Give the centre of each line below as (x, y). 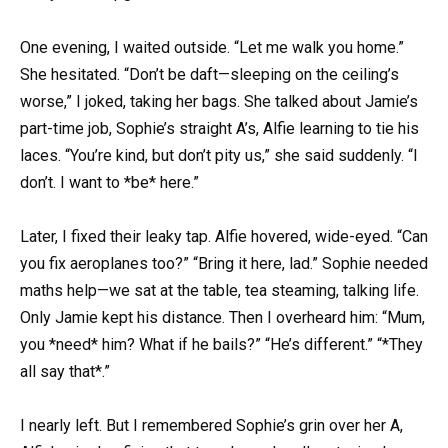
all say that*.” (65, 371)
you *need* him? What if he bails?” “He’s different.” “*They (221, 344)
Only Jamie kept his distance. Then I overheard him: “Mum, (222, 317)
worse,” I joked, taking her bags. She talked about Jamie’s (219, 101)
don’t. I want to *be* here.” (109, 182)
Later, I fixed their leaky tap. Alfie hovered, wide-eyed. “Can (224, 236)
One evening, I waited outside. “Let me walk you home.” (212, 47)
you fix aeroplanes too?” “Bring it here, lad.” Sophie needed (224, 263)
